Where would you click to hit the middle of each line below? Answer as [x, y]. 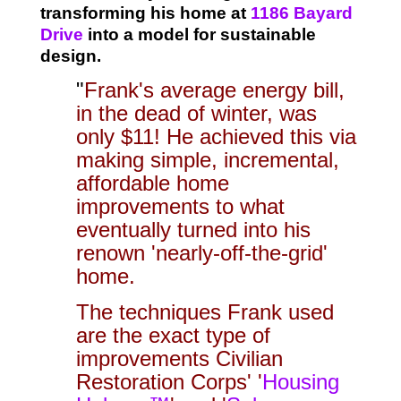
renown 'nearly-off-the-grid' [201, 252]
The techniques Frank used [205, 311]
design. [70, 55]
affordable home [152, 183]
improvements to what [180, 206]
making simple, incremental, [207, 159]
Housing [300, 381]
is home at [205, 13]
